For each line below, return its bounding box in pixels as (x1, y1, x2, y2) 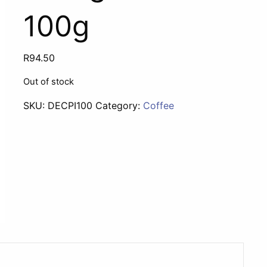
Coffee (143, 100, 175, 111)
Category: (95, 100, 144, 111)
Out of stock (23, 76, 74, 87)
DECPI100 (48, 100, 93, 111)
